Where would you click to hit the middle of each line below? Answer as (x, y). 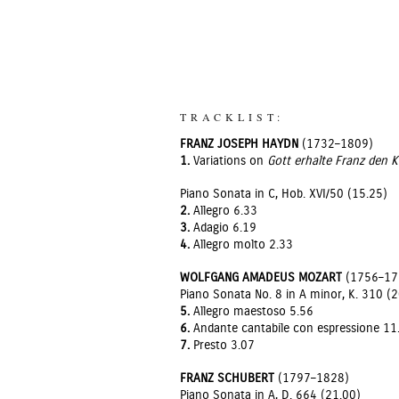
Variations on (228, 161)
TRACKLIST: (232, 117)
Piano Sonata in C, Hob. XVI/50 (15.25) (284, 194)
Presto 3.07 (222, 346)
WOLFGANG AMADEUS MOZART (261, 278)
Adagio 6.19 (223, 228)
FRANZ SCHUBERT (227, 379)
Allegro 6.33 (224, 211)
